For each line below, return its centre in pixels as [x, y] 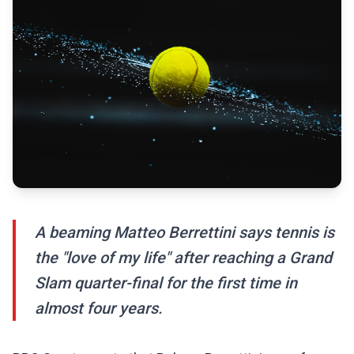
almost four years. [99, 309]
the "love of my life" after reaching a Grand [183, 258]
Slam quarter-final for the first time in [166, 283]
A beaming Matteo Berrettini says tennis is [185, 233]
